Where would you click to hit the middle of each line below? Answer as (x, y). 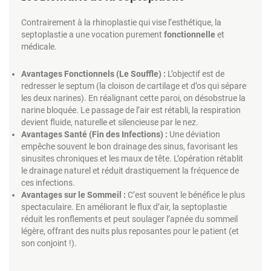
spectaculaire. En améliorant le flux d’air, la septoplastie (124, 207)
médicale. (39, 46)
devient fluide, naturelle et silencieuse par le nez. (110, 122)
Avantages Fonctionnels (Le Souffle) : (93, 73)
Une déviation (194, 134)
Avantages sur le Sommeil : (73, 194)
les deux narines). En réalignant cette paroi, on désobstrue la (133, 98)
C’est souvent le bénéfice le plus (185, 194)
